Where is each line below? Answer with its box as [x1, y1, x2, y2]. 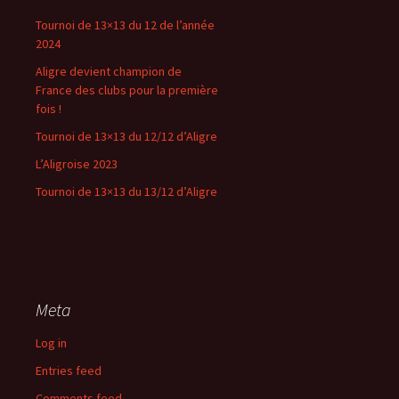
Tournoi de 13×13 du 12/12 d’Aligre [36, 127, 217, 144]
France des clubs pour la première [36, 81, 218, 98]
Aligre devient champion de [36, 62, 182, 79]
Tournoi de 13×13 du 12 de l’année [36, 16, 215, 33]
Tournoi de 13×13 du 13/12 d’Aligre [36, 183, 217, 199]
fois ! [36, 100, 61, 117]
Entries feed [36, 362, 102, 379]
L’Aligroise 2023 [36, 155, 118, 172]
